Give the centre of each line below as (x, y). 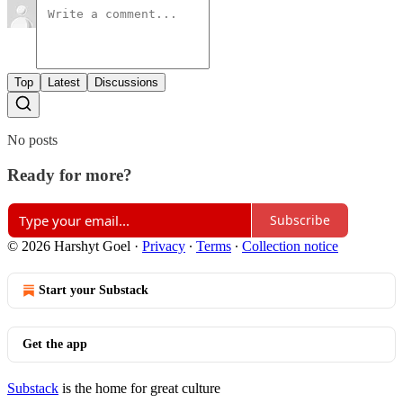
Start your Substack (94, 290)
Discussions (126, 83)
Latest (64, 83)
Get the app (55, 344)
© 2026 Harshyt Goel (69, 246)
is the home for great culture (139, 388)
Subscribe (300, 220)
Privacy (164, 246)
